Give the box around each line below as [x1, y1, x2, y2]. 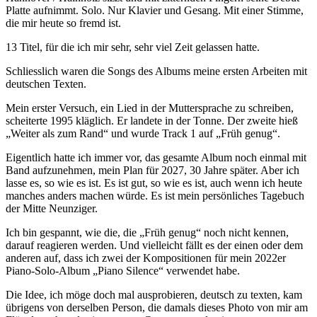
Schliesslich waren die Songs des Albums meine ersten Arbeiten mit [6, 64, 307, 77]
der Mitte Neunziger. [6, 202, 98, 214]
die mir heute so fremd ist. [6, 16, 121, 29]
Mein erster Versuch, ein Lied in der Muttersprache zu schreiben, [6, 101, 294, 114]
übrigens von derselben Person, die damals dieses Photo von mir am [6, 301, 308, 313]
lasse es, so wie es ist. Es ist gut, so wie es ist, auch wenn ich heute [6, 176, 302, 189]
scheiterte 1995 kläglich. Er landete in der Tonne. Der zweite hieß [6, 114, 298, 127]
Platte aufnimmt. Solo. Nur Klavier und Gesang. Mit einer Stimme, [6, 4, 304, 16]
